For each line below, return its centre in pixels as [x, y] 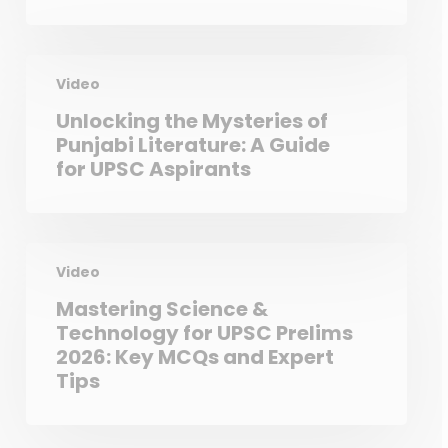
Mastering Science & [161, 309]
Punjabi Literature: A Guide [192, 145]
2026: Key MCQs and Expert [194, 357]
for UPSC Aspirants [153, 169]
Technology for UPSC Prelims [204, 333]
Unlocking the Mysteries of [191, 121]
